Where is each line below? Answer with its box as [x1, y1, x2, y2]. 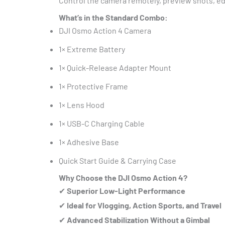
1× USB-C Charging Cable [59, 119, 145, 128]
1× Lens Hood [59, 100, 104, 109]
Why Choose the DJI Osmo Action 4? [59, 173, 187, 182]
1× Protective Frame [59, 81, 128, 91]
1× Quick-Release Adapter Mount [59, 63, 171, 72]
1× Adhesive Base [59, 137, 119, 147]
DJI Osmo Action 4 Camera [59, 26, 151, 35]
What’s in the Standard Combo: [59, 13, 168, 22]
